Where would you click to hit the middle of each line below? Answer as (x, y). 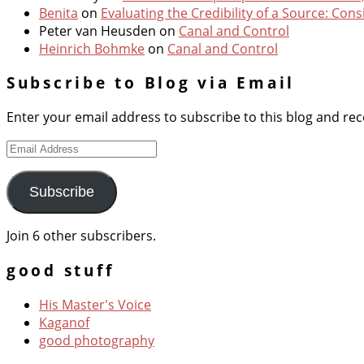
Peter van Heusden (97, 30)
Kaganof (64, 322)
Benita (58, 13)
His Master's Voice (95, 304)
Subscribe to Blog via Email (151, 83)
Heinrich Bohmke (92, 48)
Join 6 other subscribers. (81, 236)
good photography (97, 340)
